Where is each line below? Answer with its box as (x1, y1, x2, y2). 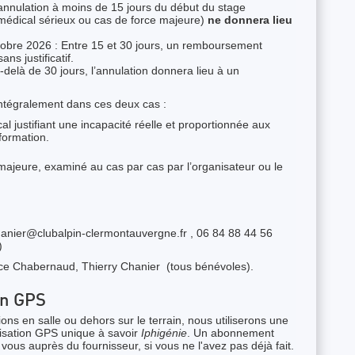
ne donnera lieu (208, 13, 292, 26)
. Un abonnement (187, 326, 274, 339)
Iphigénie (141, 326, 187, 339)
